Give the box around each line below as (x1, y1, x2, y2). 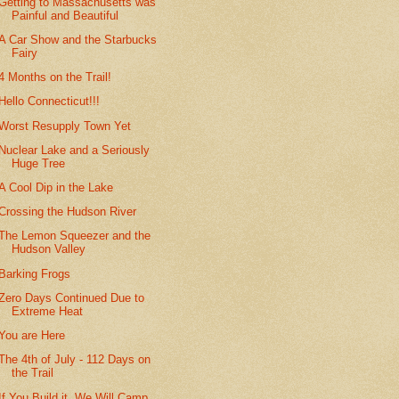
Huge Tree (12, 156, 66, 170)
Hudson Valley (12, 242, 86, 256)
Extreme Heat (12, 304, 84, 318)
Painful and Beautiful (12, 8, 119, 22)
